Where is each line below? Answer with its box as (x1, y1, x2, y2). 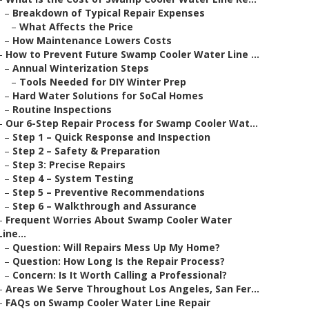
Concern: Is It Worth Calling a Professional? (12, 268, 227, 281)
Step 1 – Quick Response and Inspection (12, 130, 210, 143)
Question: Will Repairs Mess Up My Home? (12, 241, 220, 254)
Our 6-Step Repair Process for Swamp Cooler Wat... (6, 117, 258, 130)
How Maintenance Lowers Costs (12, 34, 172, 47)
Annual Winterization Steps (12, 61, 149, 74)
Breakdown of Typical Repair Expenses (12, 6, 205, 19)
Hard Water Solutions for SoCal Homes (12, 89, 203, 102)
